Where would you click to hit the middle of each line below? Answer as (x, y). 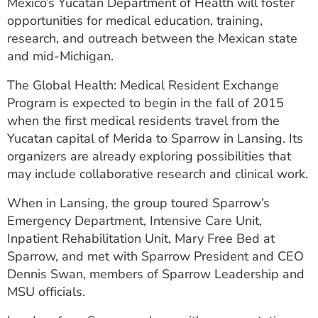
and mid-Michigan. (60, 56)
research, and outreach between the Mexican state (152, 38)
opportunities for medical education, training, (135, 21)
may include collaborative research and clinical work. (158, 174)
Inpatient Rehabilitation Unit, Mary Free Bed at (141, 238)
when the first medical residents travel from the (143, 121)
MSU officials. (46, 292)
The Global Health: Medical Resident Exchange (143, 85)
